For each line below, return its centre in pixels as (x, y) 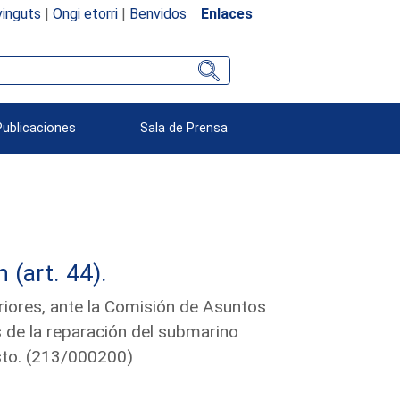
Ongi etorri (85, 13)
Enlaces (226, 13)
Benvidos (158, 13)
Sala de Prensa (184, 128)
